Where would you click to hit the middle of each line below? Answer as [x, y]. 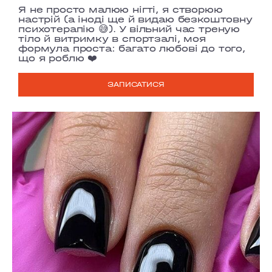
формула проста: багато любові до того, [132, 48]
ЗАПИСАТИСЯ [136, 85]
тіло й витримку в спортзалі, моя [112, 38]
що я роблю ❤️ [58, 58]
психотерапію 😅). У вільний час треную [129, 29]
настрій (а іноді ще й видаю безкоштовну [135, 19]
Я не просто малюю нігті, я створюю [121, 9]
